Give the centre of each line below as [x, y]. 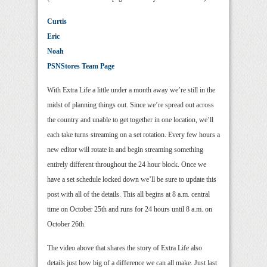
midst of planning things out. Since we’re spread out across [131, 105]
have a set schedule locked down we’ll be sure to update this [132, 179]
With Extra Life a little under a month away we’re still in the [131, 90]
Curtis [57, 21]
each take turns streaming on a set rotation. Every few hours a [133, 135]
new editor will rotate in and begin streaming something [125, 150]
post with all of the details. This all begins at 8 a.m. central [128, 194]
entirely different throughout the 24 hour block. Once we [127, 164]
